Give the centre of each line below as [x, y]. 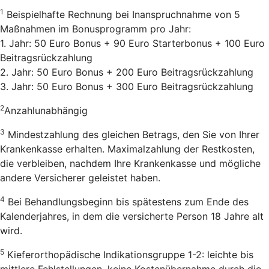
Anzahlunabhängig [46, 110]
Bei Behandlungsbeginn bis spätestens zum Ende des [127, 201]
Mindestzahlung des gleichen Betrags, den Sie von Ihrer [132, 134]
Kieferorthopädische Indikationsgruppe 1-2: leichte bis [129, 254]
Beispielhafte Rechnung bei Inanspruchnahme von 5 [122, 14]
